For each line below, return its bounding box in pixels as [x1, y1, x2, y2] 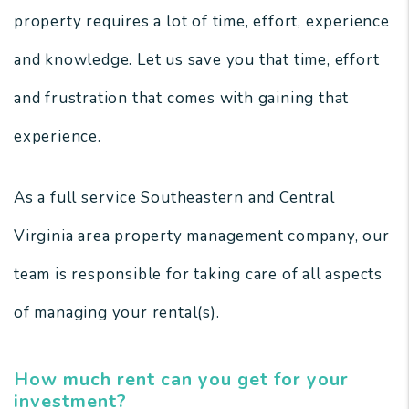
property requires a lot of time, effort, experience [14, 11, 390, 32]
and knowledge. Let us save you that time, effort [14, 49, 380, 70]
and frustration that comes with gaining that [14, 88, 350, 109]
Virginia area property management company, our [14, 225, 390, 246]
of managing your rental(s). [14, 302, 220, 323]
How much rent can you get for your [14, 367, 349, 392]
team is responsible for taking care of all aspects [14, 264, 383, 285]
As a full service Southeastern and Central [14, 187, 335, 208]
